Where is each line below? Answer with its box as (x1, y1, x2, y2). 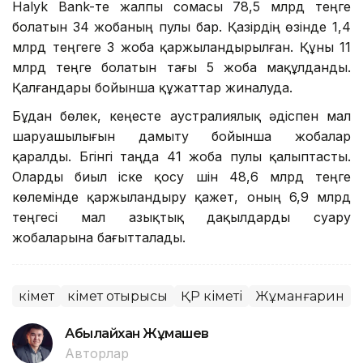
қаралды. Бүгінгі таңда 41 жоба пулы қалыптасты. (12, 147, 351, 164)
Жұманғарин (255, 288, 344, 304)
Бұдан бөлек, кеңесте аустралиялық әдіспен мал (12, 107, 351, 124)
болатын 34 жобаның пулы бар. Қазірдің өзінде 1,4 (12, 18, 351, 35)
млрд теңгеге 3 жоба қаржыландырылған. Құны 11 (12, 38, 351, 55)
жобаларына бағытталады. (12, 228, 190, 246)
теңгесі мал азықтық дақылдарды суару (12, 208, 351, 225)
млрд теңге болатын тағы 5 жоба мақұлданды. (12, 58, 351, 75)
